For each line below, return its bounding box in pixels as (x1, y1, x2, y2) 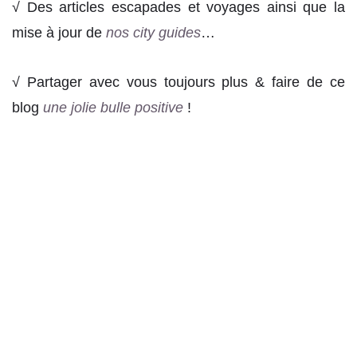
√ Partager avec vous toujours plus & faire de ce (12, 73, 345, 90)
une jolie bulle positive (43, 99, 183, 116)
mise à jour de (12, 24, 106, 41)
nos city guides (106, 24, 201, 41)
